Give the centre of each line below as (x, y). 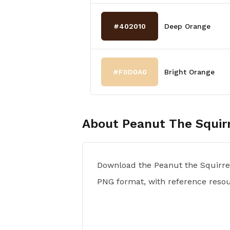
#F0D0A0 (130, 72)
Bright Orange (190, 72)
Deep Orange (188, 26)
